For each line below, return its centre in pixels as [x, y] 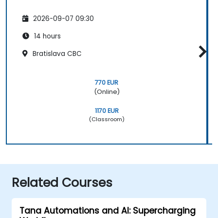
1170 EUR [107, 110]
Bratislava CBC [56, 54]
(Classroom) [107, 119]
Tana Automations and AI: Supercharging [108, 210]
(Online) [107, 91]
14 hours [46, 36]
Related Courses [62, 182]
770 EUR [107, 82]
